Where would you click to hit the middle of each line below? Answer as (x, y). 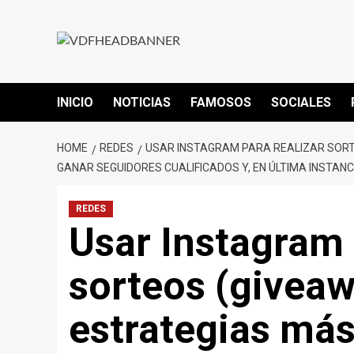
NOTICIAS (142, 103)
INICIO (75, 103)
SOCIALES (301, 103)
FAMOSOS (221, 103)
